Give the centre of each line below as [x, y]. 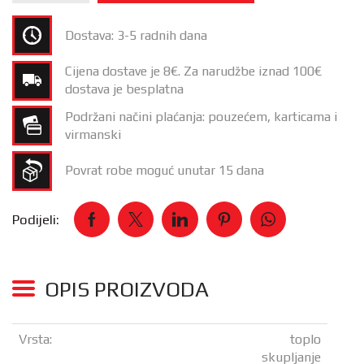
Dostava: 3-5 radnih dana [136, 35]
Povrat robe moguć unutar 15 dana [165, 171]
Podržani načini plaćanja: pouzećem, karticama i [201, 116]
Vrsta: [35, 340]
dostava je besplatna [124, 89]
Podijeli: [36, 220]
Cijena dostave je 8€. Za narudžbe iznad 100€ [193, 71]
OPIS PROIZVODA [127, 290]
